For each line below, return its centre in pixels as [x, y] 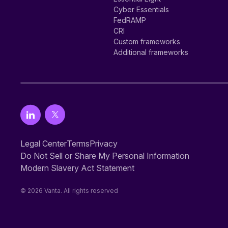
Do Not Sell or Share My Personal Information [105, 156]
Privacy [104, 144]
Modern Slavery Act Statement [77, 168]
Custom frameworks [147, 41]
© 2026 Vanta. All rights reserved [69, 191]
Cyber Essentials [141, 9]
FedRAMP [130, 20]
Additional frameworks [151, 52]
